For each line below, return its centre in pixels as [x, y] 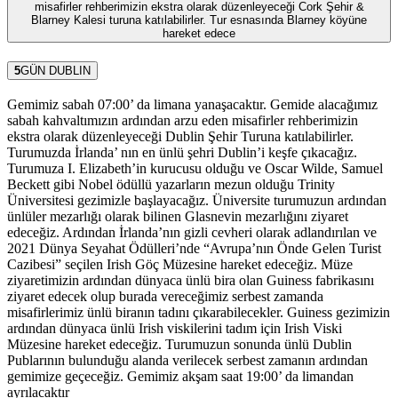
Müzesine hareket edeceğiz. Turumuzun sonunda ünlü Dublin [179, 344]
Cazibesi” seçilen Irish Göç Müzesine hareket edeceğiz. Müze [180, 264]
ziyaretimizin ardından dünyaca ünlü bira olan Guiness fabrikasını [191, 280]
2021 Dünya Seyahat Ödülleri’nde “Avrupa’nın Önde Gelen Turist [194, 248]
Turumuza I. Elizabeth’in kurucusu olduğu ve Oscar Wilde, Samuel [195, 168]
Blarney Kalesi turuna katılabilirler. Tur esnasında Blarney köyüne [199, 20]
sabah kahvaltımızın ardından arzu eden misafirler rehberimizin [183, 120]
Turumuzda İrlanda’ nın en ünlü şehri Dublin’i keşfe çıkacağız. [182, 152]
